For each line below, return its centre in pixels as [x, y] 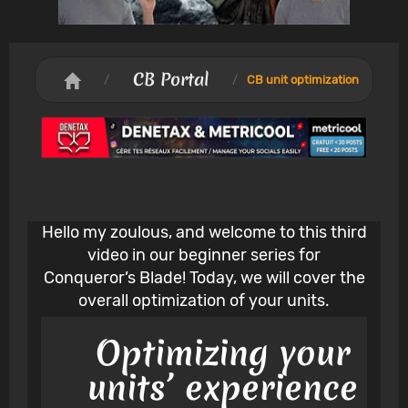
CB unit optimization [303, 79]
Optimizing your [222, 353]
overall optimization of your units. [204, 301]
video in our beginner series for [204, 255]
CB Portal [171, 80]
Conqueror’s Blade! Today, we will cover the [204, 278]
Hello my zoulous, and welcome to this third [204, 233]
